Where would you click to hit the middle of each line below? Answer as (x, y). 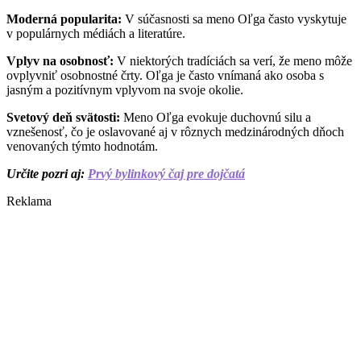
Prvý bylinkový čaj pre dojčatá (166, 174)
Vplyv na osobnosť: (60, 61)
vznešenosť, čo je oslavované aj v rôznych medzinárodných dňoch (175, 132)
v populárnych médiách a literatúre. (96, 33)
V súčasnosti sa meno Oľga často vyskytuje (234, 19)
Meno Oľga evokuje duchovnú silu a (216, 117)
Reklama (29, 201)
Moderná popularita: (64, 19)
